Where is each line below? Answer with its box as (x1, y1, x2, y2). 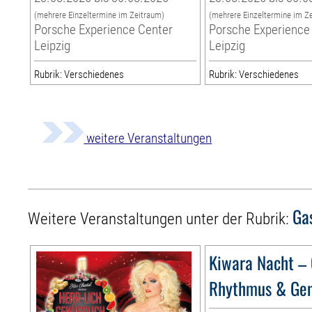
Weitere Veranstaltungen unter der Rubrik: (28, 210, 293, 229)
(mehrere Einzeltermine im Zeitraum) (34, 10, 165, 21)
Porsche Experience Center (34, 22, 173, 38)
